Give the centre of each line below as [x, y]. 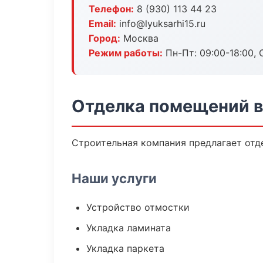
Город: [104, 38]
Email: [102, 23]
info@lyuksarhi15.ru [161, 23]
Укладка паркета [125, 248]
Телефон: [111, 9]
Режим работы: [126, 53]
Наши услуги [114, 178]
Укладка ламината [129, 228]
